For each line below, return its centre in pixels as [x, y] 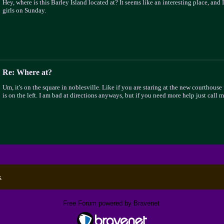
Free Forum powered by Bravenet [112, 203]
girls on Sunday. [24, 10]
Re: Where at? [27, 72]
